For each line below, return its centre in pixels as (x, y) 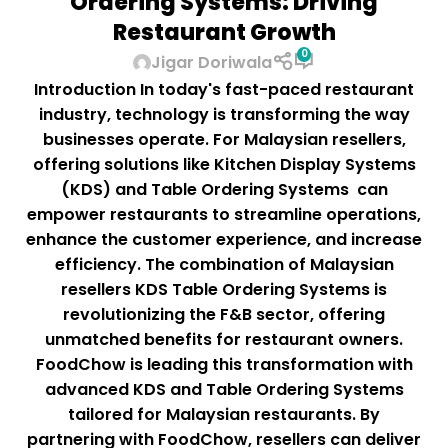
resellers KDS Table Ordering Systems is (224, 290)
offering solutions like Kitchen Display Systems (224, 165)
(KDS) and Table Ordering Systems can (224, 190)
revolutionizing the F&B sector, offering (224, 315)
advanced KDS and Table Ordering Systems (224, 390)
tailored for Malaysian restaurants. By (224, 415)
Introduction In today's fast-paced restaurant (224, 90)
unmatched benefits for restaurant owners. (224, 340)
